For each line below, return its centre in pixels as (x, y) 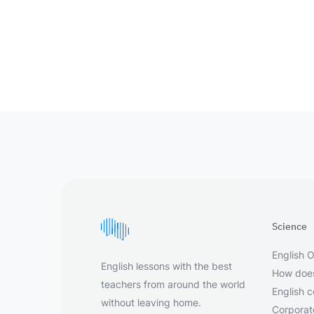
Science (289, 226)
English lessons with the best (166, 266)
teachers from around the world (173, 284)
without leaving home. (151, 302)
